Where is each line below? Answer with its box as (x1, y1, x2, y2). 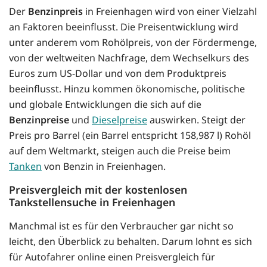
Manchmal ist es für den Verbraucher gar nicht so (9, 219, 234, 232)
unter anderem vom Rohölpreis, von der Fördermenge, (9, 35, 257, 49)
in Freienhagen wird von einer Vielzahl (85, 4, 257, 18)
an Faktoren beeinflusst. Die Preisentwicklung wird (9, 20, 238, 33)
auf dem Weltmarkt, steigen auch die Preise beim (9, 144, 231, 157)
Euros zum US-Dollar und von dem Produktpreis (9, 66, 226, 80)
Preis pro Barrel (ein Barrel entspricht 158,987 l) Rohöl (9, 128, 251, 142)
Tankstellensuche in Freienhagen (9, 194, 175, 209)
